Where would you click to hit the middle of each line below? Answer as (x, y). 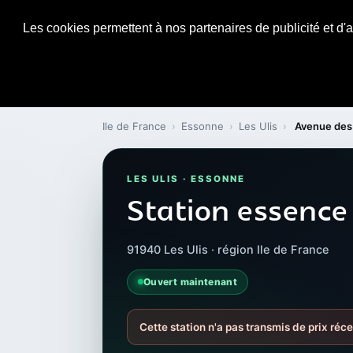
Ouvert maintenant (191, 281)
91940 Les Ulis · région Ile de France (228, 249)
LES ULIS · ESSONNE (186, 178)
